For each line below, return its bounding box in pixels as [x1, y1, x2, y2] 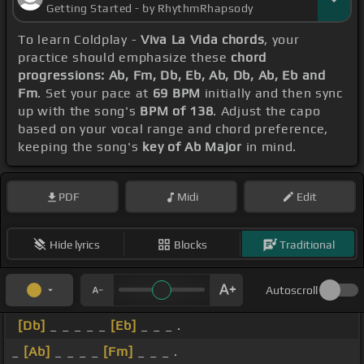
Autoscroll [266, 284, 318, 297]
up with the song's [18, 103, 141, 119]
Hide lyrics [49, 237, 100, 251]
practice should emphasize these [18, 50, 232, 66]
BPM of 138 [140, 103, 214, 119]
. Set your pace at [37, 85, 153, 102]
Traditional [279, 237, 335, 251]
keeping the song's [18, 139, 143, 155]
